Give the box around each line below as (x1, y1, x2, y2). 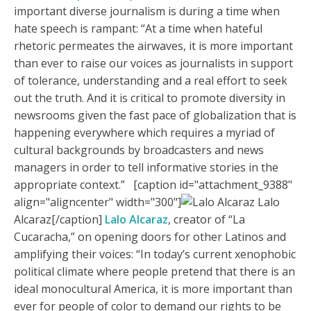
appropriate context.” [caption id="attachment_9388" (14, 177, 292, 193)
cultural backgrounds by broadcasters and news (14, 142, 264, 158)
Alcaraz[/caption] (14, 212, 105, 228)
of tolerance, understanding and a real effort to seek (14, 73, 287, 89)
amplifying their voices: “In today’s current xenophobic (14, 246, 296, 262)
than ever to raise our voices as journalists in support (14, 56, 293, 72)
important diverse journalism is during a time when (14, 3, 280, 19)
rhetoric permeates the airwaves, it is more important (14, 38, 293, 54)
